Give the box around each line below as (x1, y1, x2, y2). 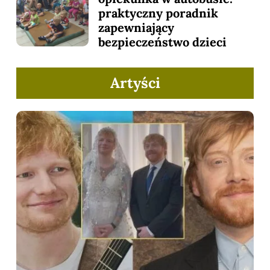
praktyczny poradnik (98, 5, 218, 21)
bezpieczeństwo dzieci (98, 34, 227, 50)
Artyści (110, 74, 160, 93)
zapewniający (98, 20, 174, 36)
